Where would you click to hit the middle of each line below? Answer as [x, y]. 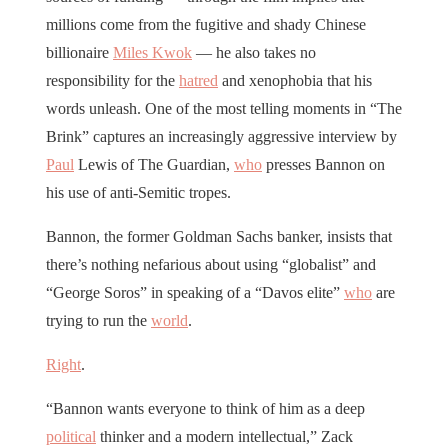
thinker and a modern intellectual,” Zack [224, 437]
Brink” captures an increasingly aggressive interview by [221, 137]
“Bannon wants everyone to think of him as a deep [205, 409]
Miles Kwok [152, 53]
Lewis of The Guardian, [154, 165]
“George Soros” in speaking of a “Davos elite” [195, 293]
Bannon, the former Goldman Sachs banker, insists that [219, 237]
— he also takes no [254, 53]
